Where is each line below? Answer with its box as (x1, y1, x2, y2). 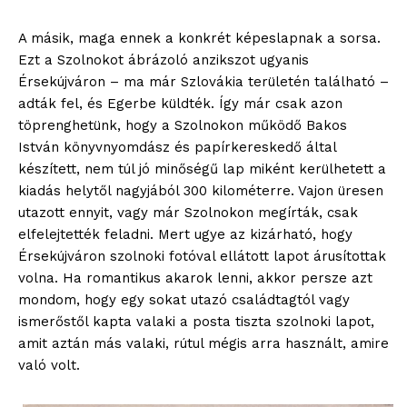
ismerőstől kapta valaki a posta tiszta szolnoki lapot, (18, 313, 374, 330)
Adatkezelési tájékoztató (27, 12, 190, 28)
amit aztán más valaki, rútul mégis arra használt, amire (18, 334, 389, 352)
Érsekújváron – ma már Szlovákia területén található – (18, 73, 389, 90)
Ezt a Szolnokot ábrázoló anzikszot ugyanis (18, 51, 309, 68)
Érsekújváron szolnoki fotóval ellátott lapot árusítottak (18, 247, 386, 264)
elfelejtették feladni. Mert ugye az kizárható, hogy (18, 225, 352, 243)
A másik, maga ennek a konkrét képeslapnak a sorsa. (18, 29, 381, 46)
